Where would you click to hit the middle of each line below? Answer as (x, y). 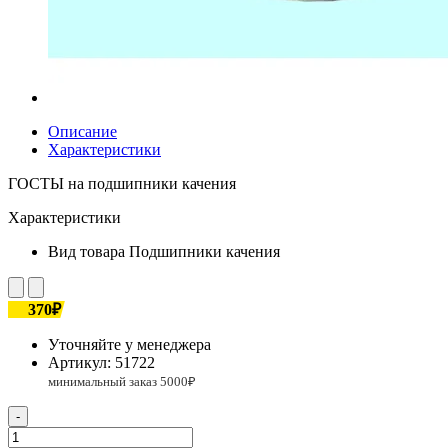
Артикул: (81, 362)
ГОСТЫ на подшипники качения (122, 183)
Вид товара (86, 251)
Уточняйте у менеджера (129, 344)
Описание (82, 131)
